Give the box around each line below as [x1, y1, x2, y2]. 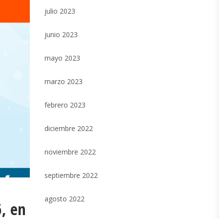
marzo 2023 [44, 77, 83, 86]
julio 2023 [44, 6, 75, 16]
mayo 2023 [44, 53, 80, 63]
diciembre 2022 [44, 124, 93, 133]
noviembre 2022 [44, 147, 96, 156]
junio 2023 [44, 30, 78, 39]
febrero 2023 [44, 100, 86, 109]
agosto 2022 [44, 194, 85, 203]
